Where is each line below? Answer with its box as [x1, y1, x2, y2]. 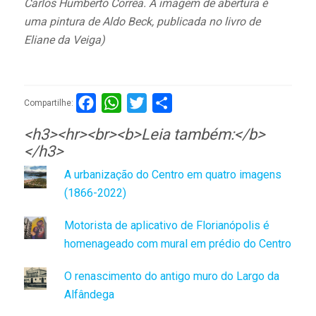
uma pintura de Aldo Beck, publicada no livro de [23, 15, 260, 29]
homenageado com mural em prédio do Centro [63, 236, 291, 250]
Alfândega [63, 287, 114, 301]
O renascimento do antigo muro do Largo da [63, 269, 279, 283]
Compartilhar [171, 95, 234, 109]
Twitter [146, 95, 181, 109]
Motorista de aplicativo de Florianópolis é [63, 218, 269, 232]
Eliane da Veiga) [23, 33, 105, 47]
